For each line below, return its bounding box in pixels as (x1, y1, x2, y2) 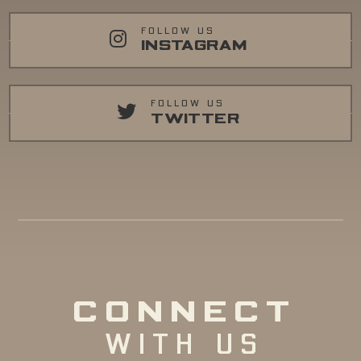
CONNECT (72, 299, 297, 329)
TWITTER (151, 111, 240, 127)
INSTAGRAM (140, 39, 247, 55)
